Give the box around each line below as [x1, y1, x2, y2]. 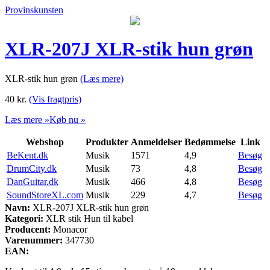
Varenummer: [5, 234, 63, 245]
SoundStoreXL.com [7, 189, 83, 200]
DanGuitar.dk [7, 176, 58, 187]
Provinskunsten [5, 5, 63, 15]
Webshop [26, 136, 64, 147]
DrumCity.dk [7, 163, 57, 174]
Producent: [5, 224, 51, 234]
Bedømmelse [184, 136, 236, 147]
